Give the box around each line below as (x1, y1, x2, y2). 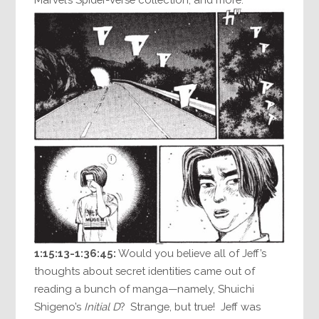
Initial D (84, 300, 121, 313)
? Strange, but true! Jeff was (120, 300, 261, 313)
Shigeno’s (34, 300, 85, 313)
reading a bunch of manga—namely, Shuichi (34, 283, 255, 296)
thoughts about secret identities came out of (34, 265, 256, 278)
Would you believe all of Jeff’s (116, 247, 267, 260)
